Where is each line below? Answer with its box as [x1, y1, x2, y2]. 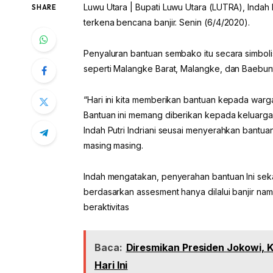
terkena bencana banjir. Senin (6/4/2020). [83, 17, 250, 28]
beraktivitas [83, 202, 130, 213]
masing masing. [83, 140, 144, 151]
